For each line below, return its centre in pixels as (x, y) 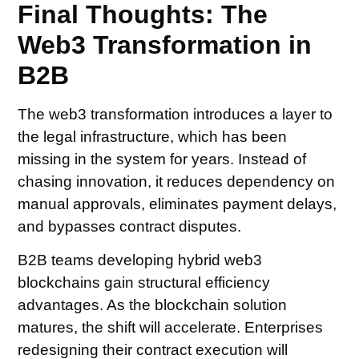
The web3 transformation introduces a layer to (175, 114)
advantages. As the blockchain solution (153, 305)
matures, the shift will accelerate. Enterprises (171, 328)
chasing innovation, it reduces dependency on (177, 181)
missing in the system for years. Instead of (162, 159)
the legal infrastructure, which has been (153, 136)
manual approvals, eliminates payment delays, (177, 204)
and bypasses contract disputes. (130, 226)
